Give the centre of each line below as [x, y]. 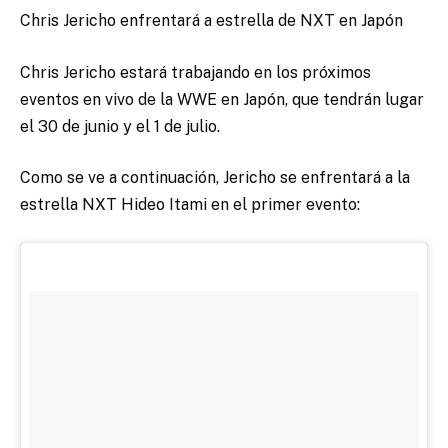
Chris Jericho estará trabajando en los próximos [195, 72]
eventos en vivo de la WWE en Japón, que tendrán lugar [222, 99]
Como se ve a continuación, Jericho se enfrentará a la [215, 178]
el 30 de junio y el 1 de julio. [120, 126]
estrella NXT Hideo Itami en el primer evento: [190, 205]
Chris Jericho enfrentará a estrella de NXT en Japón [211, 21]
